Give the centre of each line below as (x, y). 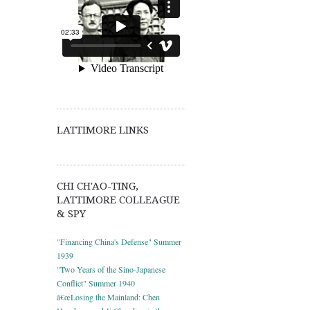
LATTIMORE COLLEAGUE (118, 200)
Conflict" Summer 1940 (96, 283)
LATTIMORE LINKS (103, 130)
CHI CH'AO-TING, (98, 186)
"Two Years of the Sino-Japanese (111, 269)
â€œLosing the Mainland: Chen (108, 297)
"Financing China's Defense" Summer (119, 241)
